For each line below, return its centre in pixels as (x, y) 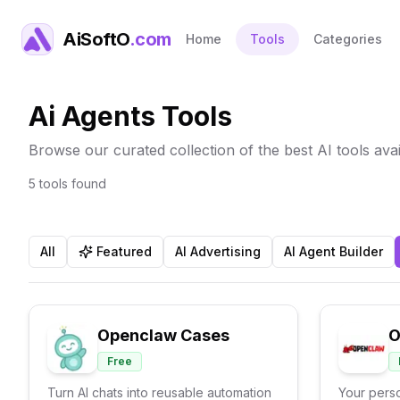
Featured (124, 251)
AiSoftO (96, 39)
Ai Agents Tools (130, 116)
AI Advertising (218, 251)
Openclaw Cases (163, 335)
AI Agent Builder (333, 251)
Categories (347, 39)
